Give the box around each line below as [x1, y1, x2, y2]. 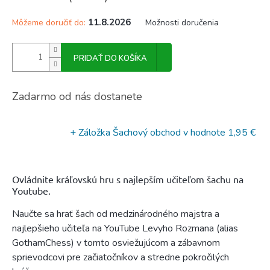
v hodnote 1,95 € [183, 126, 256, 139]
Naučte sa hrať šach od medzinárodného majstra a [12, 207, 219, 221]
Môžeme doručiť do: [12, 17, 86, 28]
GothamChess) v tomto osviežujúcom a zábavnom [12, 236, 220, 250]
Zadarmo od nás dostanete [12, 89, 142, 104]
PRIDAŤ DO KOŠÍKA [74, 53, 147, 64]
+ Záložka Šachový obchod [70, 126, 183, 139]
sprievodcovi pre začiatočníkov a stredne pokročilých [12, 251, 229, 264]
